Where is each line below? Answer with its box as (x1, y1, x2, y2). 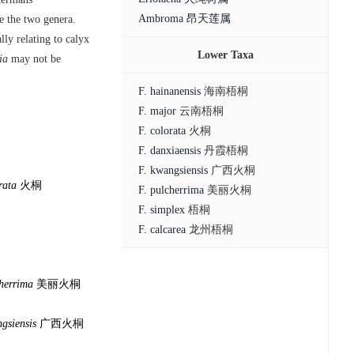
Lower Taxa (197, 49, 254, 61)
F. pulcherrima (138, 184, 204, 196)
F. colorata (138, 125, 186, 137)
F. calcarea (138, 224, 186, 235)
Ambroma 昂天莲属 (138, 13, 231, 24)
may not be (8, 53, 61, 65)
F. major (138, 105, 176, 117)
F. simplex (138, 204, 185, 216)
